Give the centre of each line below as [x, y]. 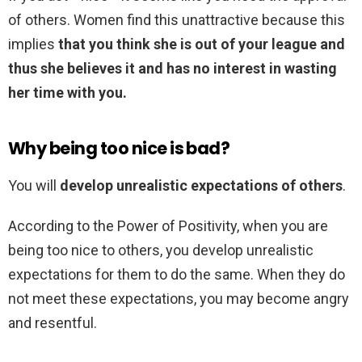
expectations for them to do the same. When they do [177, 275]
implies [33, 44]
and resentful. [53, 323]
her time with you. [67, 93]
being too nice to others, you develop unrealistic [161, 250]
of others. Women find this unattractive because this [177, 20]
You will [34, 186]
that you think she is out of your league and [202, 44]
